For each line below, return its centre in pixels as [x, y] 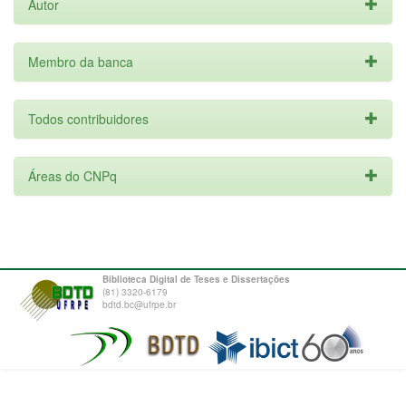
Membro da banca [81, 62]
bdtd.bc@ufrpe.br [139, 304]
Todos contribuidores [88, 119]
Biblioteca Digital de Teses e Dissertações [196, 279]
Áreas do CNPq [72, 176]
